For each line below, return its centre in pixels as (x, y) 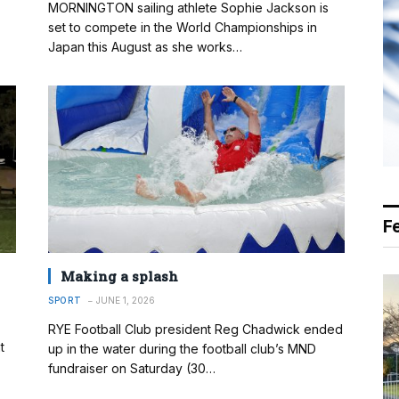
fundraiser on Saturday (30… (132, 368)
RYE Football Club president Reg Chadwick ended (195, 329)
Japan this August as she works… (145, 47)
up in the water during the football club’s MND (182, 348)
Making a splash (119, 276)
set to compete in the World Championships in (183, 28)
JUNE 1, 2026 (125, 300)
